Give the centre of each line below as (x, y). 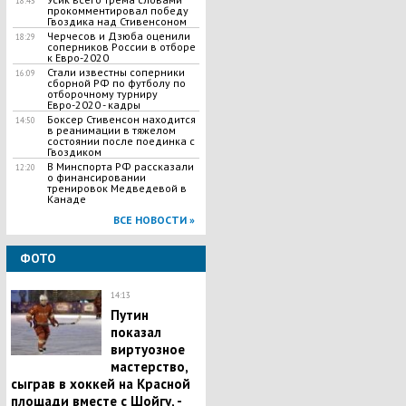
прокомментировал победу (117, 10)
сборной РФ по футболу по (116, 83)
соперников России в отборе (121, 47)
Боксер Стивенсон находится (121, 119)
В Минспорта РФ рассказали (120, 166)
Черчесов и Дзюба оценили (118, 36)
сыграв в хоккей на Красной (100, 384)
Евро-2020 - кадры (93, 105)
